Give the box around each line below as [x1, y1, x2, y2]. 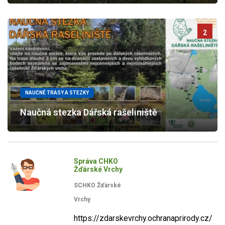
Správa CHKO [74, 157, 118, 165]
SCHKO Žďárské [74, 182, 121, 189]
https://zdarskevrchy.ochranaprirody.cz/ [74, 213, 212, 223]
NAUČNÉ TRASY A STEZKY [25, 90, 89, 95]
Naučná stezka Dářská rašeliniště [20, 107, 157, 118]
